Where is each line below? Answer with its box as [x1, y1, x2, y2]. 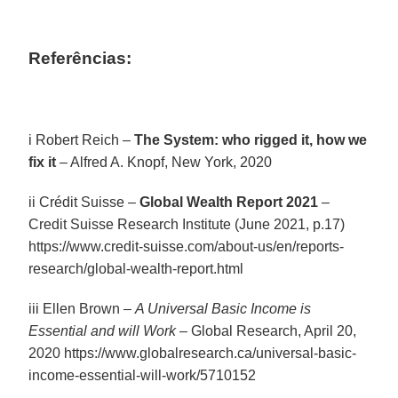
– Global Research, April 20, [176, 322, 357, 338]
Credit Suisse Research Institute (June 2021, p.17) [28, 216, 346, 232]
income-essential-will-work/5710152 [28, 367, 257, 383]
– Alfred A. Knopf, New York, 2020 [56, 154, 273, 170]
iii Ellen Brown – [28, 300, 136, 316]
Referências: [28, 48, 132, 68]
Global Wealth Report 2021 [139, 194, 319, 210]
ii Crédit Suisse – [28, 194, 140, 210]
